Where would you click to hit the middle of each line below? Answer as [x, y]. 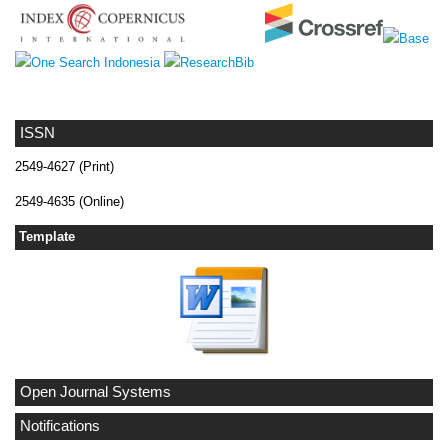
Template [47, 237]
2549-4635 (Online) [69, 202]
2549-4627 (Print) [64, 167]
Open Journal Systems [95, 391]
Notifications [60, 425]
